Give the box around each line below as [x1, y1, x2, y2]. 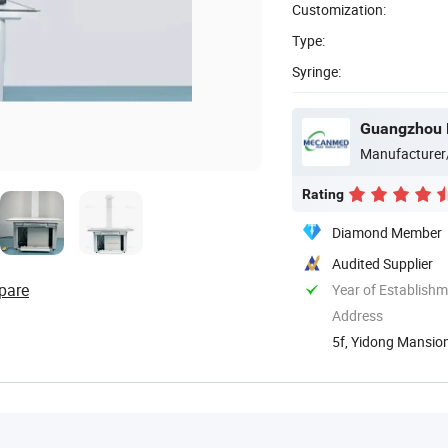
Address [332, 305, 383, 325]
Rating [302, 185, 344, 202]
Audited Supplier [332, 253, 433, 273]
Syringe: [292, 61, 341, 81]
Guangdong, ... [332, 352, 424, 372]
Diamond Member [332, 222, 442, 242]
